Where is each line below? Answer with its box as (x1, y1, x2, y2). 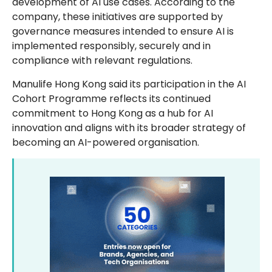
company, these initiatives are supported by (12, 10, 223, 24)
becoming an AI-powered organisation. (12, 135, 199, 149)
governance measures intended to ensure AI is (12, 24, 234, 39)
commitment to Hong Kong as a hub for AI (12, 106, 213, 120)
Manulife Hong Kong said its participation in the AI (12, 76, 246, 91)
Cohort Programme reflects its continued (12, 91, 211, 106)
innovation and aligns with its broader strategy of (12, 120, 246, 135)
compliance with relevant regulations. (12, 53, 192, 68)
